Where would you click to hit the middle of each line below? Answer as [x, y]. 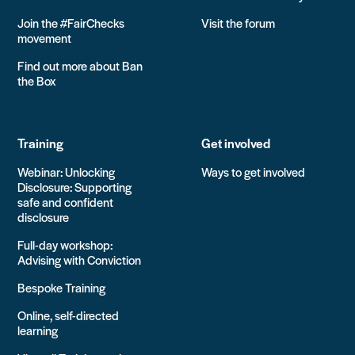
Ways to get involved [253, 172]
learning [38, 330]
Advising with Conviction [80, 260]
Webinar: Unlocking [67, 172]
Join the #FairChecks [71, 23]
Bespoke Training [62, 288]
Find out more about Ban [80, 66]
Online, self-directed [69, 315]
